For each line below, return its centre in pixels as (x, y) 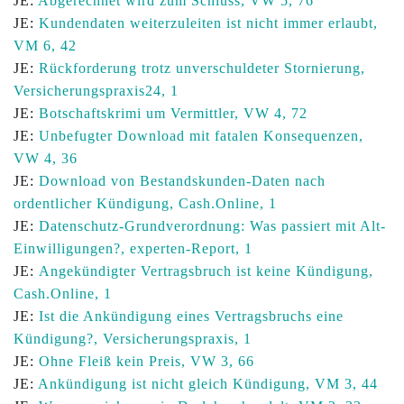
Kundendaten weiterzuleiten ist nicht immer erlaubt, (208, 23)
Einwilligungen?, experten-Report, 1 (133, 248)
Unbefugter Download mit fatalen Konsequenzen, (201, 136)
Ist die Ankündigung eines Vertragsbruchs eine (191, 316)
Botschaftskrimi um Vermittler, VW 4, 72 (173, 113)
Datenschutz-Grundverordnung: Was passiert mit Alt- (212, 226)
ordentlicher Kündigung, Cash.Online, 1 (145, 203)
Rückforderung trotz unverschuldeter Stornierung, (202, 68)
